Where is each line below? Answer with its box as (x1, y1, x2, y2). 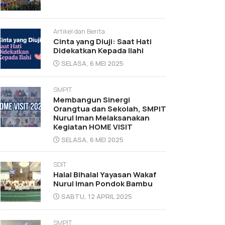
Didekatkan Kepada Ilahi (53, 45, 144, 56)
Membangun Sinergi (53, 94, 130, 105)
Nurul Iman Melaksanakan (53, 113, 150, 123)
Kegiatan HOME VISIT (53, 122, 133, 132)
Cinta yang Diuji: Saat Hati (53, 36, 152, 47)
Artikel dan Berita (53, 27, 105, 36)
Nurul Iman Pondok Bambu (53, 178, 153, 189)
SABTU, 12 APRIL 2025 (61, 192, 132, 201)
